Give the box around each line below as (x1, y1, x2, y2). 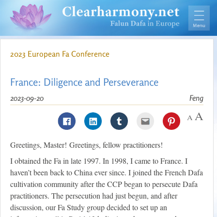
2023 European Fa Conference (10, 49, 109, 59)
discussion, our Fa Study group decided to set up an (10, 202, 167, 213)
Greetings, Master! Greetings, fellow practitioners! (10, 139, 163, 150)
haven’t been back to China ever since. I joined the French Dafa (10, 167, 203, 178)
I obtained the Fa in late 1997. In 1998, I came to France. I (10, 155, 187, 166)
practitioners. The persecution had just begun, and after (10, 190, 177, 201)
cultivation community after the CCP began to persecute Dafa (10, 179, 198, 189)
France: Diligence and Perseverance (10, 76, 158, 89)
